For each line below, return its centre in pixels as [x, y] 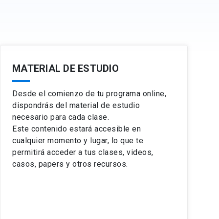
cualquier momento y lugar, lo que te [78, 141]
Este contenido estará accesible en [77, 129]
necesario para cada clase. [61, 117]
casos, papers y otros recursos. [70, 164]
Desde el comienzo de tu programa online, [89, 94]
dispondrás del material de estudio [76, 105]
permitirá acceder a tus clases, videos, [83, 152]
